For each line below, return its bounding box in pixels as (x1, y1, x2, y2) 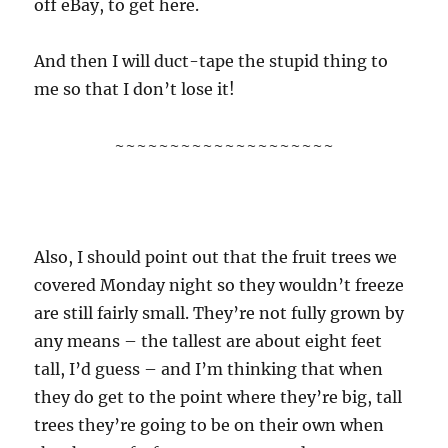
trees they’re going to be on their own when (34, 415, 385, 435)
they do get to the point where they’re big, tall (34, 387, 403, 407)
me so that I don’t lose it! (34, 79, 236, 99)
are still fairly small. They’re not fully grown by (34, 303, 405, 323)
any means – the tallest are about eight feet (34, 331, 383, 351)
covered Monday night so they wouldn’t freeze (34, 275, 405, 295)
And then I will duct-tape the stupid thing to (34, 51, 389, 71)
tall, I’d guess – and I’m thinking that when (34, 359, 384, 379)
